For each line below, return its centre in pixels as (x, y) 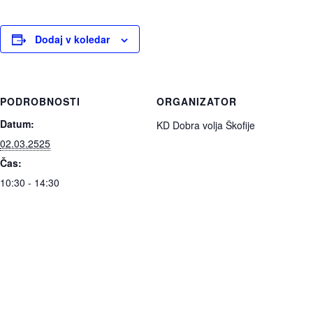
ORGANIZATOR (197, 102)
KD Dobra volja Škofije (206, 125)
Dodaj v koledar (72, 39)
